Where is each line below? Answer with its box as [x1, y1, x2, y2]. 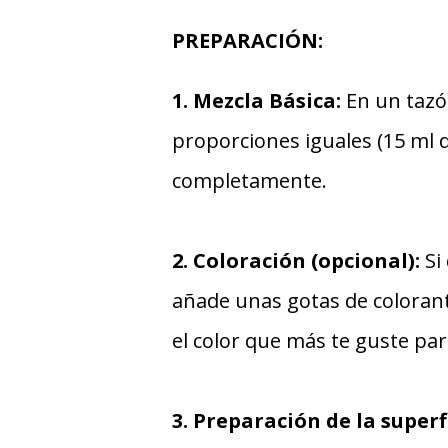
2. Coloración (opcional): [172, 246, 420, 274]
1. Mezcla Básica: [172, 86, 341, 114]
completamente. [172, 166, 327, 194]
